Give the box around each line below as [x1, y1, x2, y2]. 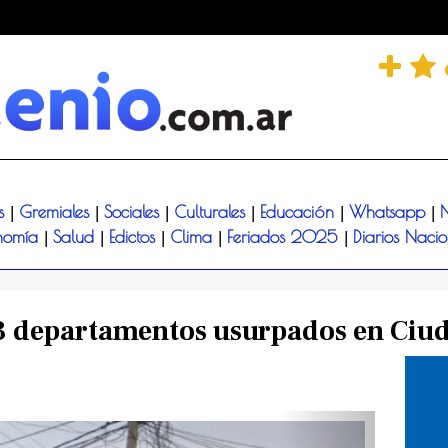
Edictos [109, 227, 161, 248]
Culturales [173, 202, 251, 223]
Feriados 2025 [227, 227, 344, 248]
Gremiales [18, 202, 95, 223]
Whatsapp [348, 202, 431, 223]
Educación [259, 202, 340, 223]
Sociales [103, 202, 165, 223]
